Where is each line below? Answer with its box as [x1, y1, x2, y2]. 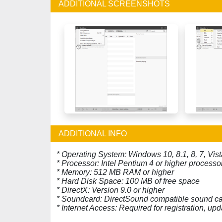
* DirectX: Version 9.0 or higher [56, 186, 165, 194]
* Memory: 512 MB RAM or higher [56, 168, 174, 176]
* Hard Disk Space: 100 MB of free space [56, 177, 200, 185]
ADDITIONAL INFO [58, 129, 127, 138]
